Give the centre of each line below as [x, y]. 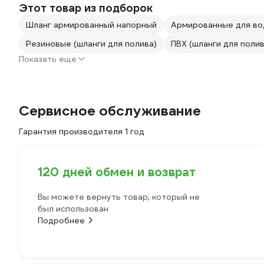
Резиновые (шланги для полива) [91, 44]
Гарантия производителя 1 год [82, 132]
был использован [73, 209]
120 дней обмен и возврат [117, 172]
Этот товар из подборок [86, 8]
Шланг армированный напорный [91, 25]
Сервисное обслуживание [110, 111]
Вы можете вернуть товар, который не [119, 197]
